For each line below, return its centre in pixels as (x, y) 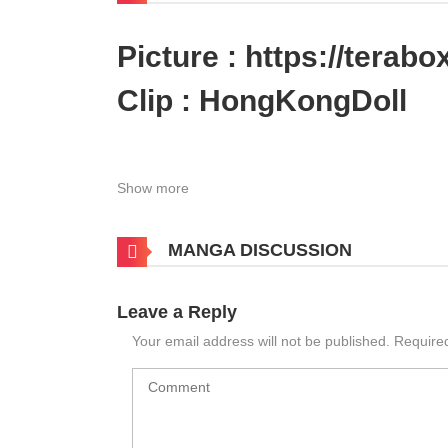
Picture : (181, 57)
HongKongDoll (303, 101)
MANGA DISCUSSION (257, 250)
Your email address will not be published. (261, 341)
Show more (153, 188)
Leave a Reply (177, 312)
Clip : (158, 101)
